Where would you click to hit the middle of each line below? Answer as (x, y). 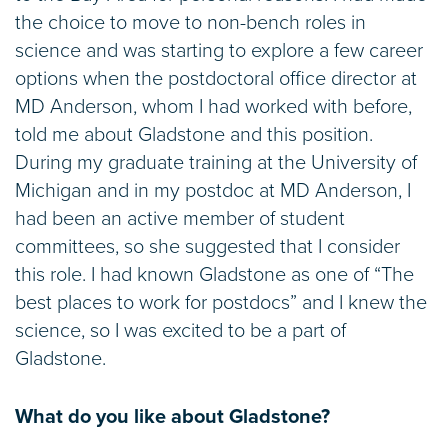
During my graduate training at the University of (216, 162)
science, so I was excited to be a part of (180, 330)
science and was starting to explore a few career (219, 50)
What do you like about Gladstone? (172, 416)
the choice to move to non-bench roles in (190, 22)
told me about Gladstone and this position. (194, 134)
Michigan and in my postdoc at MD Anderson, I (213, 190)
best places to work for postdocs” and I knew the (221, 302)
